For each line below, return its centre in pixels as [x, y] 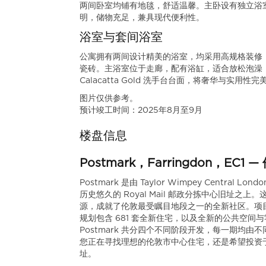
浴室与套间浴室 [121, 37]
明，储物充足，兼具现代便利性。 [142, 18]
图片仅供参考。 [109, 99]
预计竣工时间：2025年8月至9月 [141, 110]
